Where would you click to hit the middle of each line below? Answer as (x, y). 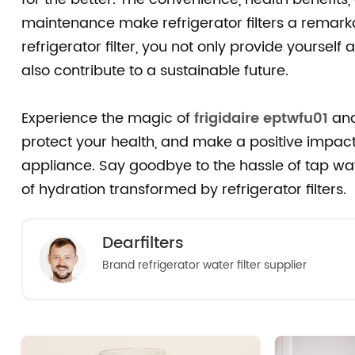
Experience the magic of (107, 118)
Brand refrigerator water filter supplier (204, 265)
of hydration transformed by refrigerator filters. (183, 190)
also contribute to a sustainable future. (155, 71)
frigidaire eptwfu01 (261, 118)
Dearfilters (143, 244)
